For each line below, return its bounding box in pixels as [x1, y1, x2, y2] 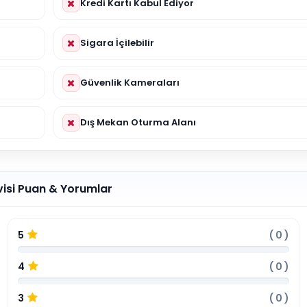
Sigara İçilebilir [79, 36, 154, 49]
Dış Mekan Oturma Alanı [79, 115, 196, 129]
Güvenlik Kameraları [79, 75, 180, 89]
